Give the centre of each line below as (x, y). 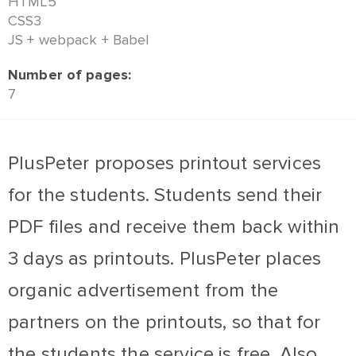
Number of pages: (70, 75)
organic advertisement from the (143, 290)
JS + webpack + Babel (79, 40)
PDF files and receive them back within (174, 227)
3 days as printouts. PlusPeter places (165, 259)
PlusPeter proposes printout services (165, 163)
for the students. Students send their (165, 195)
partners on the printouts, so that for (164, 322)
